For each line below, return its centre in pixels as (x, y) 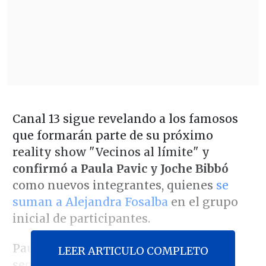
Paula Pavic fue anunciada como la (113, 248)
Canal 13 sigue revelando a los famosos (125, 118)
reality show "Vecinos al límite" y (111, 152)
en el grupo (203, 202)
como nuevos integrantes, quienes (114, 185)
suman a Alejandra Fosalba (90, 202)
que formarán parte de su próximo (113, 135)
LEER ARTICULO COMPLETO (133, 251)
